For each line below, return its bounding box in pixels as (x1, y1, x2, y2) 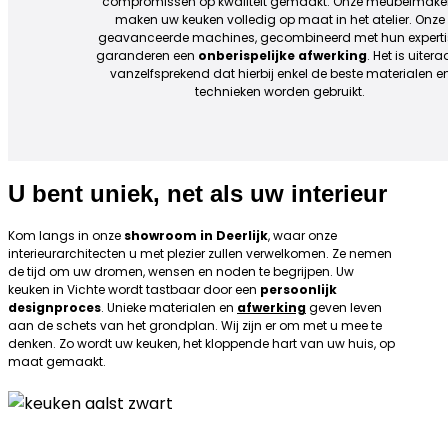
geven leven (306, 299, 382, 316)
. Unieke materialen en (101, 299, 237, 316)
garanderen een (95, 47, 198, 64)
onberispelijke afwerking (197, 47, 367, 64)
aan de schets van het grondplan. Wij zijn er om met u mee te (8, 317, 382, 334)
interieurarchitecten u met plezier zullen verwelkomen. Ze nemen (8, 245, 392, 262)
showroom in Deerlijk (124, 227, 268, 244)
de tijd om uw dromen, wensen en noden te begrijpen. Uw (8, 263, 354, 280)
